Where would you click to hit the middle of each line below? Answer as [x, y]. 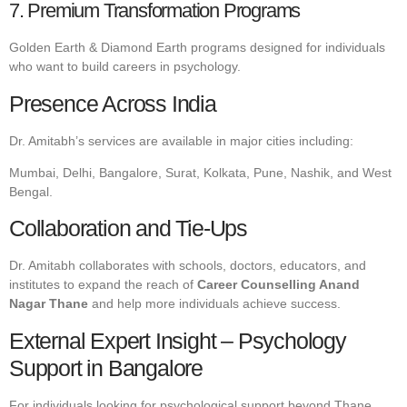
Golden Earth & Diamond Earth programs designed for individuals [197, 48]
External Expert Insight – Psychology [178, 340]
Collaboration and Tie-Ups [128, 228]
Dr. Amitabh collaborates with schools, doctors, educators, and [188, 266]
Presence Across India [113, 103]
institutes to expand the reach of [103, 285]
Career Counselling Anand [278, 285]
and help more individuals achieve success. [214, 304]
